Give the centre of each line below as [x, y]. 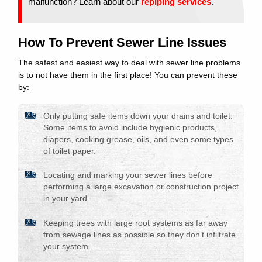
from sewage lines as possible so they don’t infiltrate [139, 235]
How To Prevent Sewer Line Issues [122, 42]
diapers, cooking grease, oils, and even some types [138, 139]
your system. [67, 246]
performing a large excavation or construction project [141, 187]
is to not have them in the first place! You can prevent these [127, 75]
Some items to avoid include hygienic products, [130, 127]
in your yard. [66, 199]
